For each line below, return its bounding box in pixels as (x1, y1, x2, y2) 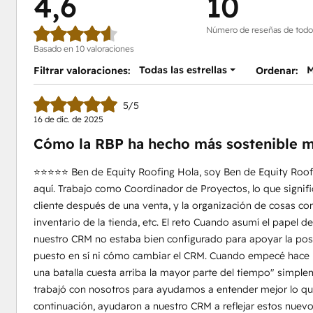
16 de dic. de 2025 (33, 114, 103, 124)
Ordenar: (256, 64, 298, 77)
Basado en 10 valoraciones (33, 43, 134, 54)
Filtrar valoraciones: (33, 64, 130, 77)
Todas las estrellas (138, 64, 227, 76)
